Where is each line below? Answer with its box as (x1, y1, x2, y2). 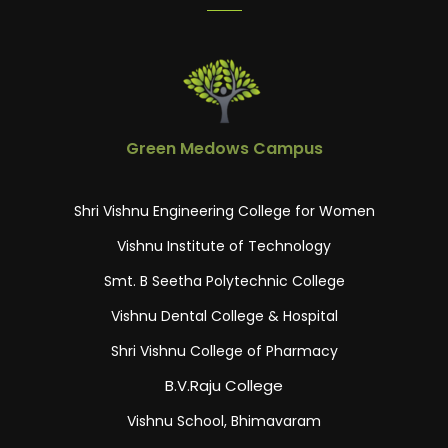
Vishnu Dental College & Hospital (110, 306, 338, 326)
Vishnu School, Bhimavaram (127, 411, 321, 431)
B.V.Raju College (165, 375, 283, 396)
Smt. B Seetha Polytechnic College (103, 271, 345, 291)
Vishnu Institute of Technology (117, 236, 331, 256)
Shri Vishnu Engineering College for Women (73, 201, 375, 221)
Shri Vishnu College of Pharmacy (110, 341, 338, 361)
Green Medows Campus (125, 137, 323, 160)
